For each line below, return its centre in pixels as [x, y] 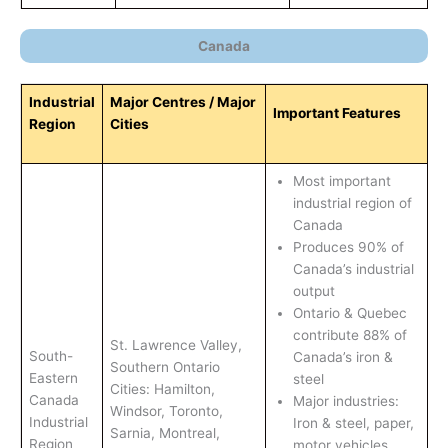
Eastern [53, 378]
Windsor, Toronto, [166, 411]
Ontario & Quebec [349, 313]
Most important [341, 181]
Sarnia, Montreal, [164, 433]
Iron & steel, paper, [353, 423]
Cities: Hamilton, [162, 389]
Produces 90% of [348, 247]
